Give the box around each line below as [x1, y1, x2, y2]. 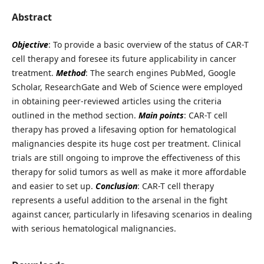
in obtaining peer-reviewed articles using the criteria [11, 95, 222, 107]
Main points [138, 110, 184, 121]
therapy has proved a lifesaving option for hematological [11, 124, 236, 136]
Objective [11, 39, 48, 51]
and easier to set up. [11, 180, 95, 192]
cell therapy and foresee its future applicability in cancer [11, 53, 236, 65]
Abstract [11, 11, 52, 24]
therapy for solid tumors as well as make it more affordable [11, 166, 246, 178]
